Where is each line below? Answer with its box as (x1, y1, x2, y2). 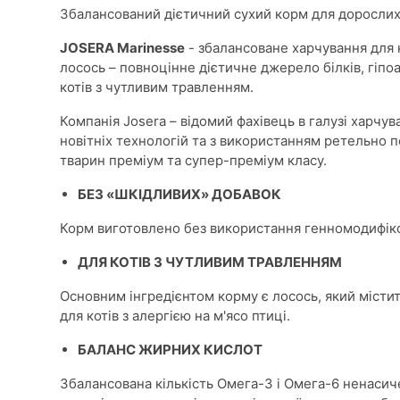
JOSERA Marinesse (60, 39, 185, 56)
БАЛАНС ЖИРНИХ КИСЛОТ (78, 341, 262, 358)
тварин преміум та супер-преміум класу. (60, 152, 327, 169)
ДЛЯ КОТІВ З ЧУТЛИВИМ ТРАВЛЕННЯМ (78, 254, 342, 271)
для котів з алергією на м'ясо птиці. (60, 307, 294, 324)
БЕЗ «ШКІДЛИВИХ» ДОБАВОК (78, 186, 281, 203)
